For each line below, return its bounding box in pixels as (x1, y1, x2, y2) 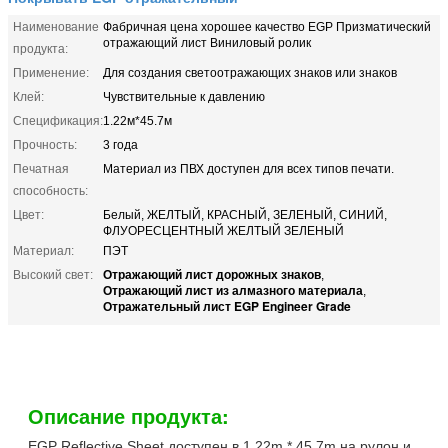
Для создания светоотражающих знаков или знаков (103, 65, 397, 80)
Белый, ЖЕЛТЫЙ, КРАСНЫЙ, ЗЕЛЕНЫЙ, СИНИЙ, (103, 207, 387, 222)
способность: (13, 183, 88, 198)
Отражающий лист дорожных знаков (103, 264, 321, 283)
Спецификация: (13, 113, 103, 128)
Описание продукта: (28, 400, 229, 430)
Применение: (13, 65, 89, 80)
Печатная (13, 161, 69, 176)
